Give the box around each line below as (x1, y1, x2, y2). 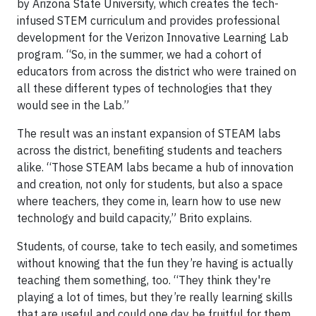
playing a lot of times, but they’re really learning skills (17, 290, 293, 304)
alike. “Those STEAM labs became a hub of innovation (17, 160, 293, 174)
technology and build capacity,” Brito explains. (17, 211, 252, 225)
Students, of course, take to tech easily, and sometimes (17, 239, 298, 253)
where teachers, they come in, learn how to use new (17, 194, 281, 208)
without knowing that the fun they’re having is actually (17, 256, 293, 270)
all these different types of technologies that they (17, 81, 272, 95)
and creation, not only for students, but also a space (17, 177, 283, 191)
